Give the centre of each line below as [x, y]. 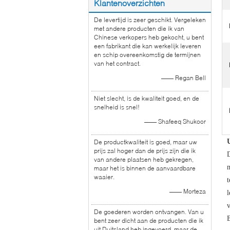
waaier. [104, 177]
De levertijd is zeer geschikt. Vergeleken [150, 20]
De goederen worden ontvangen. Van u [149, 212]
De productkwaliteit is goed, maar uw [146, 142]
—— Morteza [188, 191]
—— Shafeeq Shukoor [175, 121]
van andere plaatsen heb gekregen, [144, 159]
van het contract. [117, 63]
